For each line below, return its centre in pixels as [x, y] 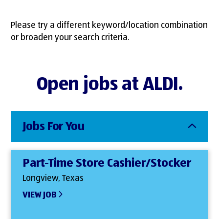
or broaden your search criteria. [70, 37]
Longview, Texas [53, 178]
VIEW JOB [40, 195]
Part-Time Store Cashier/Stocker [107, 164]
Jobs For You [54, 127]
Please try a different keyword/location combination [109, 25]
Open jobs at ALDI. [109, 85]
